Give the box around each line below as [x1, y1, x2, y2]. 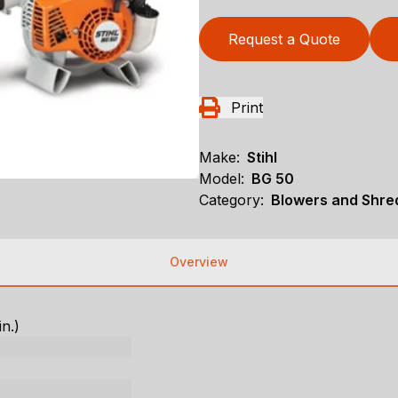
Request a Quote [228, 30, 340, 49]
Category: [199, 191, 264, 210]
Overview [170, 254, 228, 270]
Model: [199, 170, 244, 188]
